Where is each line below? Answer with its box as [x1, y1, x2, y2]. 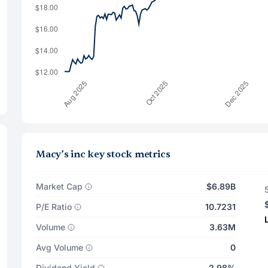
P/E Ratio [36, 202, 72, 212]
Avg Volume [36, 242, 83, 252]
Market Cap [36, 181, 83, 191]
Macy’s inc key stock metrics [36, 148, 170, 160]
